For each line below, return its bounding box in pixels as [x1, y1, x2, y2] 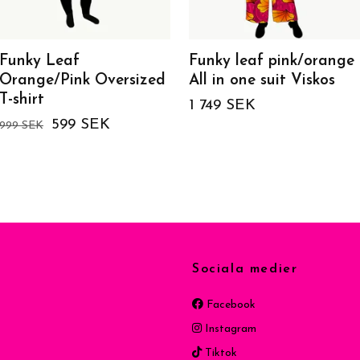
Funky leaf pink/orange [189, 54, 354, 69]
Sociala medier [192, 263, 298, 276]
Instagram [202, 323, 256, 335]
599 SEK [51, 117, 110, 133]
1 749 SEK [189, 98, 256, 113]
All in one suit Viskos [189, 73, 335, 88]
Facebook [203, 299, 256, 311]
